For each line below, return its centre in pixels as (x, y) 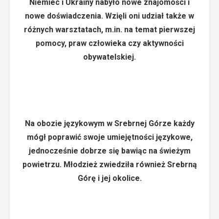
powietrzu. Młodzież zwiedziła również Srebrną (109, 164)
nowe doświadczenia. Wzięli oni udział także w (109, 16)
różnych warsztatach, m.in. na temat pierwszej (109, 30)
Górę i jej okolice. (109, 178)
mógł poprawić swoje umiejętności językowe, (109, 137)
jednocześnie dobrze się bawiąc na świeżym (109, 151)
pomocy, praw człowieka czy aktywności (109, 43)
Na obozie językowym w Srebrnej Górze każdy (109, 123)
